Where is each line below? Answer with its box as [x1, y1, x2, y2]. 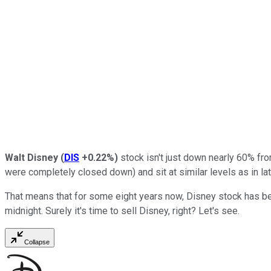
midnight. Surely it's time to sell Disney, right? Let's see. [5, 204, 240, 217]
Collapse [24, 238, 50, 246]
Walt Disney [5, 151, 60, 163]
